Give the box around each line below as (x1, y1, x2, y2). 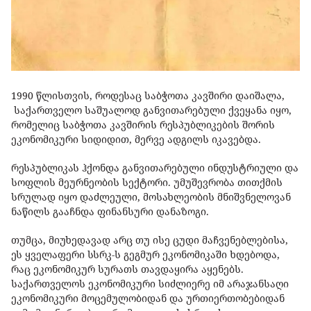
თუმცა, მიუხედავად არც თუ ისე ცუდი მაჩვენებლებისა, (11, 233, 288, 246)
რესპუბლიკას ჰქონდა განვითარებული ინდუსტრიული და (11, 160, 299, 174)
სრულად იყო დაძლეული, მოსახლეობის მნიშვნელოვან (11, 190, 291, 203)
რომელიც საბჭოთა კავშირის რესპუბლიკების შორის (11, 117, 275, 131)
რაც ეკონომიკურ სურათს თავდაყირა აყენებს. (11, 262, 244, 276)
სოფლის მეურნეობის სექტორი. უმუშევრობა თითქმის (11, 175, 283, 189)
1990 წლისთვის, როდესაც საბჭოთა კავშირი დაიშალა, (11, 88, 285, 102)
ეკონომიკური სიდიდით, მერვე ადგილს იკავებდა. (11, 132, 261, 146)
